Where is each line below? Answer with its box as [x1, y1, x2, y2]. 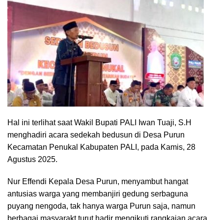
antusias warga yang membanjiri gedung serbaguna [7, 189, 188, 198]
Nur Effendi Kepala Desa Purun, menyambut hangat [7, 177, 188, 186]
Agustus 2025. [7, 155, 57, 164]
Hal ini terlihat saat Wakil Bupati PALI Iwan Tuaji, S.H [7, 118, 192, 127]
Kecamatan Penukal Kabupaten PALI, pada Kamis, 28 [7, 142, 195, 151]
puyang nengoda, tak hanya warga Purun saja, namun [7, 201, 195, 210]
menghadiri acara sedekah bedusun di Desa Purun [7, 130, 185, 139]
